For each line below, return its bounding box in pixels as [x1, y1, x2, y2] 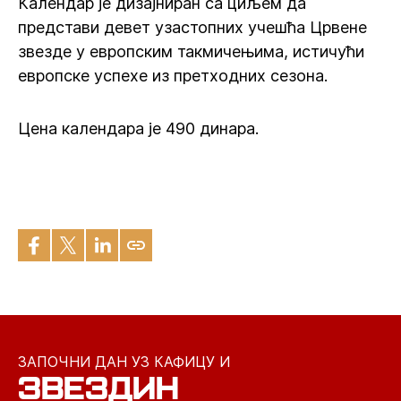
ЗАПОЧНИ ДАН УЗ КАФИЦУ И [18, 353, 230, 371]
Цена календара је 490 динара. [18, 119, 259, 138]
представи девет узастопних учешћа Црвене [18, 18, 367, 37]
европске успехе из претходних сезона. [18, 66, 328, 85]
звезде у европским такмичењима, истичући [18, 42, 364, 61]
